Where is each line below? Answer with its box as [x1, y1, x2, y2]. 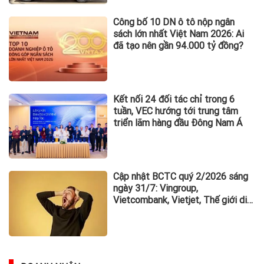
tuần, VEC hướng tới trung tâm [113, 105, 239, 117]
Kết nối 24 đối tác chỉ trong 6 [113, 93, 235, 105]
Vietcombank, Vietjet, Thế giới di [113, 194, 247, 206]
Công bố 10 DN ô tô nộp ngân [113, 16, 235, 28]
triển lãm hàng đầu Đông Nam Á [113, 117, 243, 128]
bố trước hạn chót [113, 218, 187, 230]
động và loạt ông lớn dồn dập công [113, 206, 255, 218]
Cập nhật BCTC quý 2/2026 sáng [113, 171, 249, 183]
